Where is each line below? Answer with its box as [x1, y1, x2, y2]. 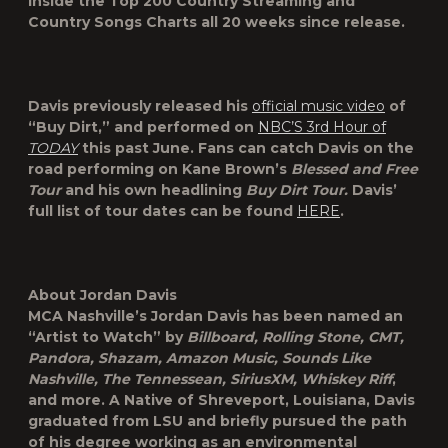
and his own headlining [61, 181, 246, 199]
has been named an [248, 307, 403, 325]
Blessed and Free [291, 160, 418, 178]
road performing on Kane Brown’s [28, 160, 291, 178]
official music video [252, 97, 385, 115]
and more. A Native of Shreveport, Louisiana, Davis [28, 391, 415, 409]
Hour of [329, 118, 386, 136]
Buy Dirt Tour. [246, 181, 348, 199]
